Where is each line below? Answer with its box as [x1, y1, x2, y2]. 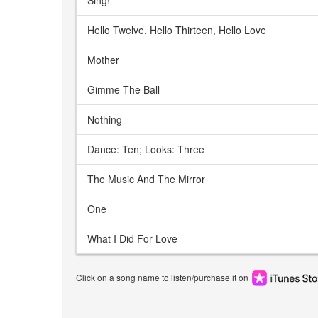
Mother [87, 53, 119, 67]
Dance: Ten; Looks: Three [87, 142, 204, 157]
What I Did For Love [87, 231, 177, 246]
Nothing [87, 112, 122, 127]
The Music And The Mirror [87, 172, 205, 187]
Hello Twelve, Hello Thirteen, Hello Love [87, 23, 266, 38]
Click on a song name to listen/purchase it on [76, 271, 251, 284]
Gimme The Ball [87, 82, 160, 97]
